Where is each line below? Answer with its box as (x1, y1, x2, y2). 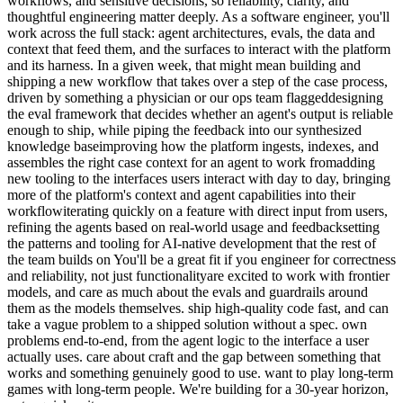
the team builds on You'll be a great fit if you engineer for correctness (7, 251, 396, 267)
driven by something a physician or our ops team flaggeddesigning (7, 89, 383, 105)
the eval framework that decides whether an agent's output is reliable (7, 105, 393, 121)
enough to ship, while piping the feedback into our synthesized (7, 121, 362, 138)
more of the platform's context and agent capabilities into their (7, 186, 355, 202)
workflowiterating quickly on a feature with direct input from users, (7, 202, 388, 219)
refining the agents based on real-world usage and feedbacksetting (7, 219, 380, 235)
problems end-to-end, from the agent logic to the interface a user (7, 332, 369, 348)
